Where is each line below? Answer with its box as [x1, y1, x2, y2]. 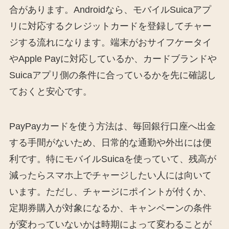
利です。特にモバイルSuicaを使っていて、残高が [9, 153, 216, 164]
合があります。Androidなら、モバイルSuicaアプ [9, 4, 211, 15]
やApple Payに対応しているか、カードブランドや [9, 53, 217, 64]
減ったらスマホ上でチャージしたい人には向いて [9, 170, 212, 180]
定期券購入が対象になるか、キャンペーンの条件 [9, 202, 212, 213]
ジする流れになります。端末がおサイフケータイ [9, 37, 212, 48]
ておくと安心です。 [9, 86, 92, 97]
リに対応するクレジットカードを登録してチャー [9, 20, 212, 31]
